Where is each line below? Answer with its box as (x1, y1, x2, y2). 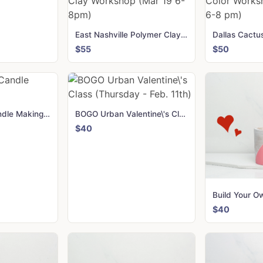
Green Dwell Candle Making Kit (43, 109, 50, 119)
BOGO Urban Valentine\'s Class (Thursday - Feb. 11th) (179, 109, 186, 119)
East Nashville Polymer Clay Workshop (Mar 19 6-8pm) (181, 30, 188, 40)
